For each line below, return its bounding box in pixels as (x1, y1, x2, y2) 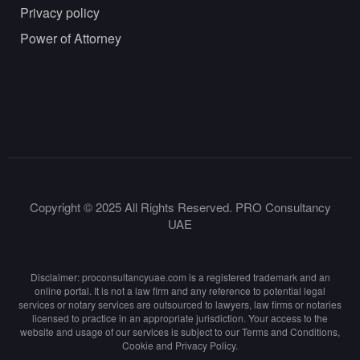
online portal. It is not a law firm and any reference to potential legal (35, 284, 325, 298)
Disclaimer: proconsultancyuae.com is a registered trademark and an (30, 270, 330, 284)
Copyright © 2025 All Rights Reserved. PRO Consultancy (29, 198, 331, 216)
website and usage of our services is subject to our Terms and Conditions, (20, 325, 340, 339)
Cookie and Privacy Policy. (122, 338, 238, 353)
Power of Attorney (20, 29, 121, 48)
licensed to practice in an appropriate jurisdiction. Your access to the (32, 311, 328, 325)
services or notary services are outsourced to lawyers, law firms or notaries (18, 297, 342, 312)
